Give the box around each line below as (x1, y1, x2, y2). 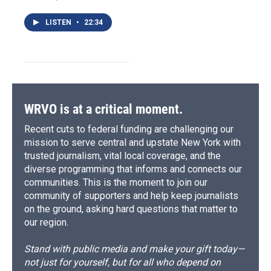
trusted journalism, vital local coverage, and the (24, 150, 221, 162)
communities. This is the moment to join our (24, 177, 207, 189)
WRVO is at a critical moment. (24, 102, 183, 117)
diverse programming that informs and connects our (24, 163, 242, 175)
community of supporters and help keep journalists (24, 190, 238, 202)
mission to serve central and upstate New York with (24, 137, 241, 149)
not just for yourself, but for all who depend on (24, 256, 221, 269)
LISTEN (45, 18, 73, 27)
